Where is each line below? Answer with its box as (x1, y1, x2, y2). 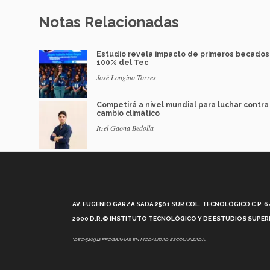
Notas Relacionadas (39, 13, 179, 31)
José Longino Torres (96, 72, 156, 83)
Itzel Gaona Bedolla (96, 123, 154, 133)
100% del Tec (96, 58, 148, 67)
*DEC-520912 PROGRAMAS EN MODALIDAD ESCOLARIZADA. (72, 236, 207, 243)
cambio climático (96, 109, 160, 118)
